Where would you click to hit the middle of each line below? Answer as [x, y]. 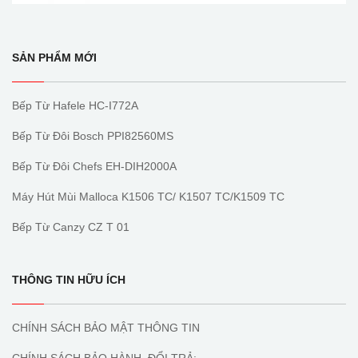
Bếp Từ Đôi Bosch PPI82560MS [93, 135]
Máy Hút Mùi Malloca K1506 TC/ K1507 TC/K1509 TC [148, 196]
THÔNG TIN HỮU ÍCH [69, 279]
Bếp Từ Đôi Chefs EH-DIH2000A [94, 166]
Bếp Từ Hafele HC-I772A [75, 105]
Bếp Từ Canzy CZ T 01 [71, 227]
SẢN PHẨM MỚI [54, 57]
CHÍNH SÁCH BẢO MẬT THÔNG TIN [106, 327]
